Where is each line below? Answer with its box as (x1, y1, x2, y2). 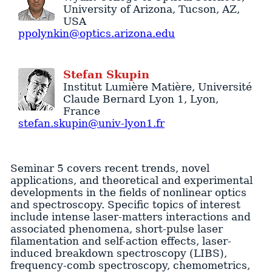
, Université (191, 81, 252, 93)
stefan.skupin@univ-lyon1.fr (18, 117, 165, 130)
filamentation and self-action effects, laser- (10, 234, 231, 247)
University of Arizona (63, 3, 172, 16)
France (63, 105, 100, 118)
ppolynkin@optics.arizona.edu (18, 27, 175, 40)
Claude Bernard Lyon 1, (63, 93, 190, 106)
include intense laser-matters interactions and (10, 210, 251, 223)
